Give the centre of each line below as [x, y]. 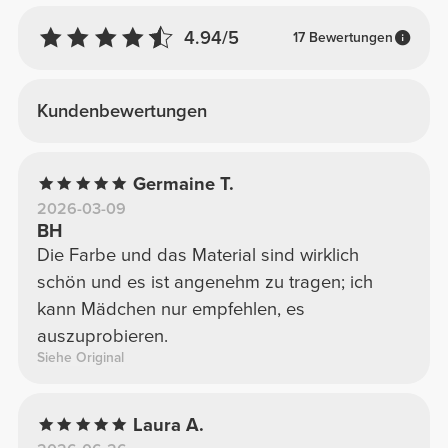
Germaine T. [184, 183]
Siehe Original [80, 357]
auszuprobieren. [102, 335]
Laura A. [169, 424]
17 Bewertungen [342, 38]
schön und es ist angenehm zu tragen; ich [204, 281]
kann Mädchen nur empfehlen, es [170, 308]
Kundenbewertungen [121, 110]
